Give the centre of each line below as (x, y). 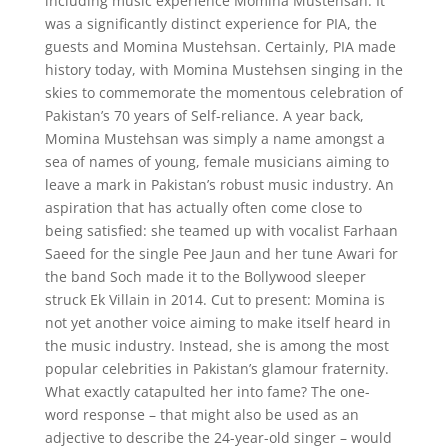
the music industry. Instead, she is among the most (216, 345)
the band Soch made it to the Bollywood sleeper (205, 276)
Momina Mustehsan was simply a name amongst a (214, 138)
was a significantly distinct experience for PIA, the (210, 23)
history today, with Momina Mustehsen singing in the (223, 69)
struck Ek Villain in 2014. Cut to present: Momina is (214, 299)
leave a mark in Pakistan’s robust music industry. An (219, 184)
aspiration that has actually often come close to (203, 207)
